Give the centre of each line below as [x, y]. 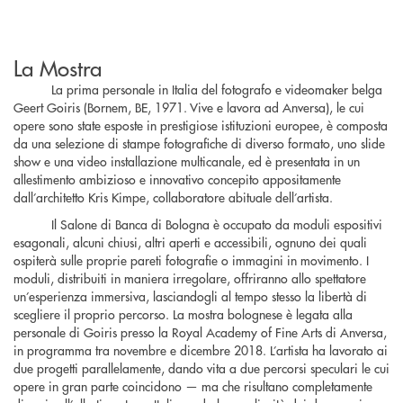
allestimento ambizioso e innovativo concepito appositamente [177, 179]
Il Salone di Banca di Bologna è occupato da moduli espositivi [216, 224]
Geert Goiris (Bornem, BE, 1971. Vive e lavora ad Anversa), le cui [189, 107]
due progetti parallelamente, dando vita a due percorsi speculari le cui [201, 368]
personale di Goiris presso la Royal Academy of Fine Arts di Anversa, [200, 332]
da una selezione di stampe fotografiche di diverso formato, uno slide [199, 143]
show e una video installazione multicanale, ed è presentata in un [187, 161]
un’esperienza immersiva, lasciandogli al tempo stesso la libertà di [190, 296]
